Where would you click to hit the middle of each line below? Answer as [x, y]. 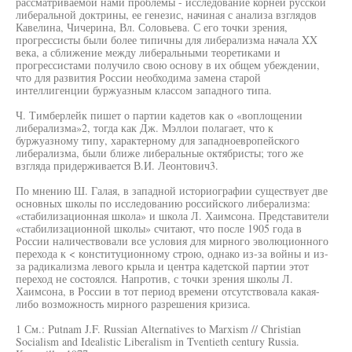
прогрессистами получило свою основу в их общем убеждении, [168, 65]
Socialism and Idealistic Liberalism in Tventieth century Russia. [158, 341]
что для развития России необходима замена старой [138, 77]
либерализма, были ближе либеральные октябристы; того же [159, 153]
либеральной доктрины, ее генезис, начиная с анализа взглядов [166, 15]
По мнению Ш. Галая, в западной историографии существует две [172, 191]
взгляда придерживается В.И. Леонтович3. [117, 165]
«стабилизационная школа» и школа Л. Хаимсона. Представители [172, 216]
